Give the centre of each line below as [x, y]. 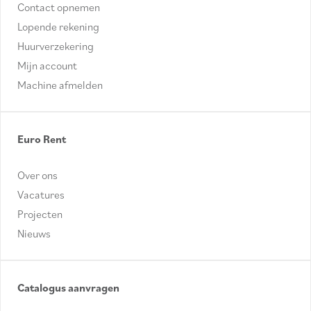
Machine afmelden [60, 85]
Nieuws [34, 234]
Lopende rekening [58, 27]
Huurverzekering [56, 46]
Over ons [37, 175]
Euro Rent [42, 139]
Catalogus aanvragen [68, 288]
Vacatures [41, 195]
